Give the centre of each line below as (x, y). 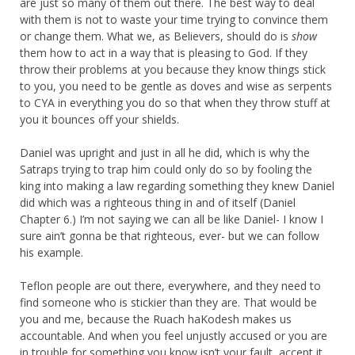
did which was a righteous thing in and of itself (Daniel (158, 202)
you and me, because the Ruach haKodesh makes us (156, 319)
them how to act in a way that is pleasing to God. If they (164, 52)
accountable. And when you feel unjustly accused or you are (174, 335)
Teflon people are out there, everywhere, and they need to (170, 285)
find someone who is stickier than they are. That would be (168, 302)
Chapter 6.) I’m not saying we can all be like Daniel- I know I (172, 219)
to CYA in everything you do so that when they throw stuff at (175, 102)
